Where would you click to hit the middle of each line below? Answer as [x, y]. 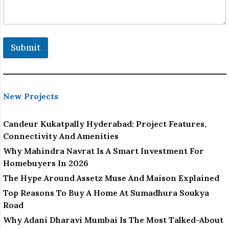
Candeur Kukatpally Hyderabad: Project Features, [105, 124]
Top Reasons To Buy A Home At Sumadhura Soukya [106, 193]
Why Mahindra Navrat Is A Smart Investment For [104, 151]
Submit [26, 48]
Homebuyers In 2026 [46, 163]
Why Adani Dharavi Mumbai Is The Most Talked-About [113, 220]
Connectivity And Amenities [61, 136]
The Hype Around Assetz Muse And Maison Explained [111, 178]
